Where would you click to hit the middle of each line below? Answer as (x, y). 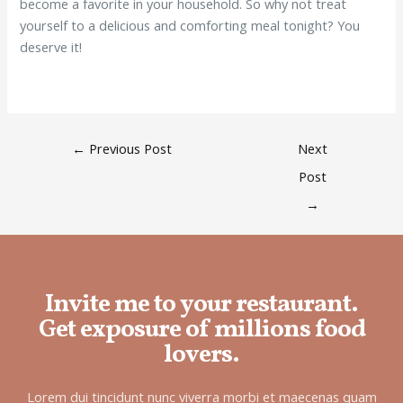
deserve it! (51, 47)
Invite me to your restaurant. (201, 305)
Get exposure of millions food (201, 330)
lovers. (201, 355)
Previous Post (129, 149)
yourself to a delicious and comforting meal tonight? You (190, 26)
